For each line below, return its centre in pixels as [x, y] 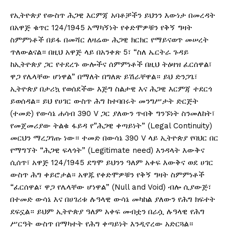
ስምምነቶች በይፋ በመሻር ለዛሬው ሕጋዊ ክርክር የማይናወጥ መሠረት [109, 40]
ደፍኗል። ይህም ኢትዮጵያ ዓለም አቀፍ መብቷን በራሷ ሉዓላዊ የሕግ [107, 212]
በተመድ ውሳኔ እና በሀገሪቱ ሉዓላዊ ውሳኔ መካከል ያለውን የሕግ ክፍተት [113, 200]
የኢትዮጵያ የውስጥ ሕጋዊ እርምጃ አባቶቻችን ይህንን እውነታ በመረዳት [113, 16]
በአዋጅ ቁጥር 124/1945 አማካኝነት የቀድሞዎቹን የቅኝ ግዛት [101, 28]
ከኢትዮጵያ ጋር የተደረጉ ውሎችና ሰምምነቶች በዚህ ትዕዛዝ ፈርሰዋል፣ [111, 65]
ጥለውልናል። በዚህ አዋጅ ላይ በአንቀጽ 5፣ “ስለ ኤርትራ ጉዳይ [99, 52]
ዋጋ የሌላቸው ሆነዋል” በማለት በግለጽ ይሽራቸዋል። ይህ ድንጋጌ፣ [104, 77]
